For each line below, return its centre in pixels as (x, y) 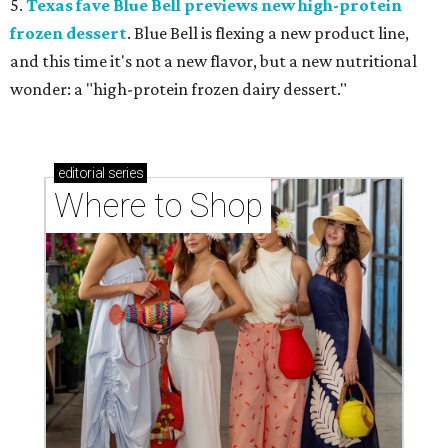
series (124, 173)
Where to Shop (158, 206)
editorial (81, 173)
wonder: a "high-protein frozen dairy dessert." (178, 89)
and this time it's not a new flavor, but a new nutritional (213, 61)
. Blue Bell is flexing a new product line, (268, 33)
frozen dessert (68, 33)
